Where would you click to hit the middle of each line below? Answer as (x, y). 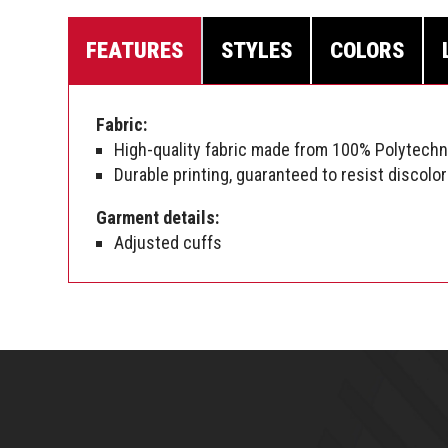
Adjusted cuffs (168, 243)
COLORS (367, 50)
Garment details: (157, 218)
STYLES (256, 50)
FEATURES (134, 50)
